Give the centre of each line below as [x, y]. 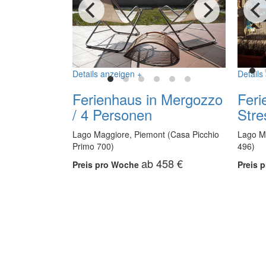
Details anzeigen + [107, 74]
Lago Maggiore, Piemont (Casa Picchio [146, 134]
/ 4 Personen [112, 115]
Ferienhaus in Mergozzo [148, 99]
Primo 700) [93, 146]
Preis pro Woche [107, 165]
